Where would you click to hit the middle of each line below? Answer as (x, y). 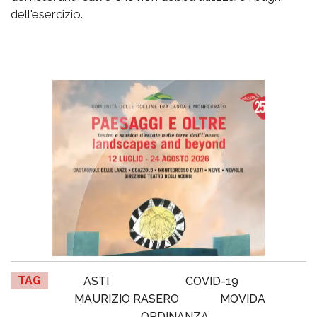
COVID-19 (212, 281)
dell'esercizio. (47, 14)
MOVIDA (243, 299)
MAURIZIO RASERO (127, 299)
